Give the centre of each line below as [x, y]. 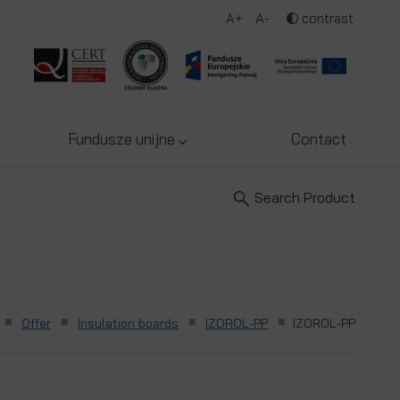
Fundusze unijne [121, 139]
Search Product [305, 197]
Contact [318, 139]
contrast [328, 18]
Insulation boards [128, 323]
